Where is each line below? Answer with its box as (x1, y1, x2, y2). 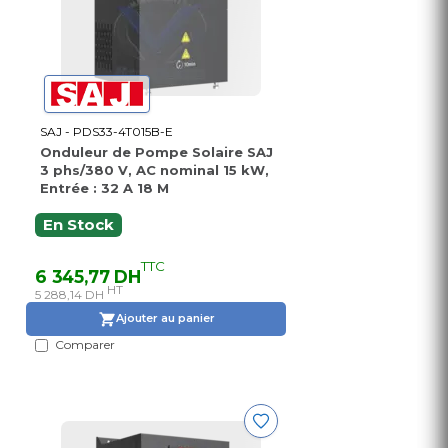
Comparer (55, 336, 115, 352)
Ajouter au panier (115, 311, 215, 326)
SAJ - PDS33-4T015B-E (40, 123, 173, 139)
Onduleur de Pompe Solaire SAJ (40, 143, 273, 160)
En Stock (43, 215, 114, 234)
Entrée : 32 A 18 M (40, 179, 169, 196)
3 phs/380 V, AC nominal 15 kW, (40, 161, 269, 178)
